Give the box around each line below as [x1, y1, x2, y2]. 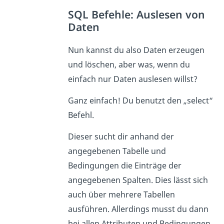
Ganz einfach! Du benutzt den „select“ [67, 95, 213, 106]
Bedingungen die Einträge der [67, 160, 181, 171]
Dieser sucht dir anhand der [67, 131, 174, 142]
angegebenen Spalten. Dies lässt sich [67, 174, 208, 186]
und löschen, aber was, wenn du [67, 59, 190, 70]
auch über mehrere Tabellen [67, 189, 175, 200]
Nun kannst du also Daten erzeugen [67, 44, 204, 56]
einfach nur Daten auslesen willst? [67, 73, 197, 85]
